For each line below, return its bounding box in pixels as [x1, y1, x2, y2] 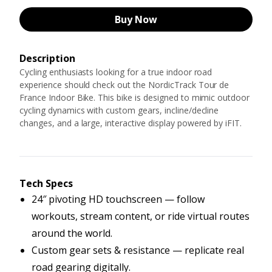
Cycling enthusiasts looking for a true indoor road [19, 66, 212, 78]
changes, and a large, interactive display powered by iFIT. [19, 117, 245, 129]
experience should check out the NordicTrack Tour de [19, 79, 229, 90]
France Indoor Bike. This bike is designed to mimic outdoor [19, 92, 250, 103]
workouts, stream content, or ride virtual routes [32, 209, 250, 223]
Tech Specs [19, 177, 73, 190]
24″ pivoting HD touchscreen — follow [32, 192, 205, 206]
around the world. [32, 226, 115, 240]
